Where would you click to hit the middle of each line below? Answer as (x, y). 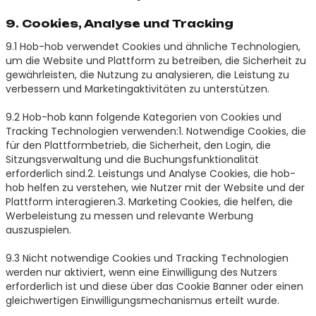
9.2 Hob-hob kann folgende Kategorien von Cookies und (143, 117)
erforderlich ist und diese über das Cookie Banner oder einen (154, 286)
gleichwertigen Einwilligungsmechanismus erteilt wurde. (142, 300)
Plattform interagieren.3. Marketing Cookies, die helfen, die (149, 201)
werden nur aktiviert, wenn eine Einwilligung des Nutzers (141, 272)
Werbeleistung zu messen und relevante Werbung (129, 215)
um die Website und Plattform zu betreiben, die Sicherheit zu (156, 60)
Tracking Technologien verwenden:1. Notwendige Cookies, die (156, 131)
